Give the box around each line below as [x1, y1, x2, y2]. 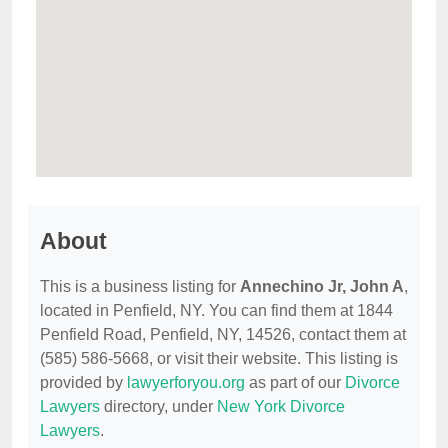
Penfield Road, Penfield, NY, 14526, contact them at [40, 326, 406, 344]
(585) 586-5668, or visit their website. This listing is [40, 350, 398, 368]
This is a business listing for [40, 278, 240, 296]
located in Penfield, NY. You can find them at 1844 [40, 302, 393, 320]
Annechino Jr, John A [240, 278, 404, 296]
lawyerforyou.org [127, 374, 245, 392]
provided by [40, 374, 127, 392]
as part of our [245, 374, 345, 392]
